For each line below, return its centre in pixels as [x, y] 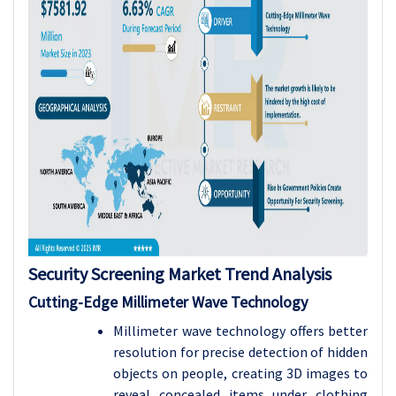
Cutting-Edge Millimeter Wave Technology [168, 302]
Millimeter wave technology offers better [240, 331]
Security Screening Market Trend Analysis [180, 274]
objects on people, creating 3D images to [240, 373]
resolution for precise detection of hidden [240, 352]
